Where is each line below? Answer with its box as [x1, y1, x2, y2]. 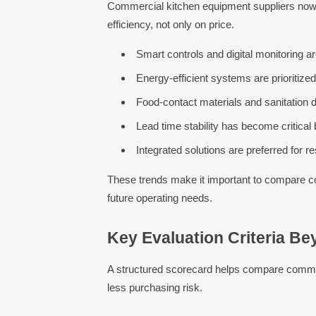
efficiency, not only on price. [107, 18, 235, 30]
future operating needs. [107, 191, 213, 204]
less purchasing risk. [107, 281, 203, 293]
